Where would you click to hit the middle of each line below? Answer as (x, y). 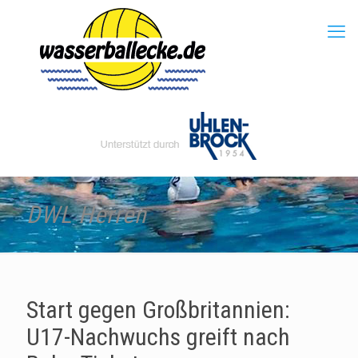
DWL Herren (87, 215)
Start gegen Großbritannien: (158, 310)
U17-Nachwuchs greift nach (158, 337)
